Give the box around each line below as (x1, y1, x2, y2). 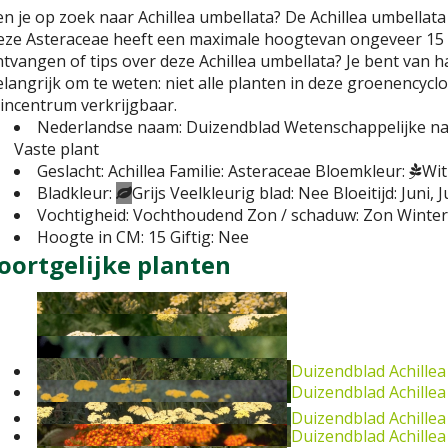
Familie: (169, 160, 224, 183)
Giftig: (170, 226, 214, 249)
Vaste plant (14, 138, 99, 161)
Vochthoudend (133, 204, 243, 227)
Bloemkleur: (315, 160, 405, 183)
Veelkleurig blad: (170, 182, 294, 205)
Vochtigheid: (37, 204, 129, 227)
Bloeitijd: (333, 182, 397, 205)
